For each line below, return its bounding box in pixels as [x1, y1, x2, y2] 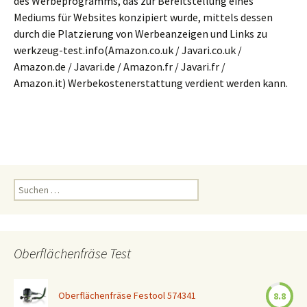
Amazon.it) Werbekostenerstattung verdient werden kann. [14, 76, 288, 90]
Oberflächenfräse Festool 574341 [58, 289, 196, 302]
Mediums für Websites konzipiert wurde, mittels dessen [14, 10, 273, 24]
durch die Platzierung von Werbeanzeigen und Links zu [14, 27, 267, 40]
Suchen [13, 179, 43, 191]
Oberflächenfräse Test [14, 245, 131, 262]
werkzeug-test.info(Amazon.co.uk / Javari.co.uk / [14, 43, 242, 57]
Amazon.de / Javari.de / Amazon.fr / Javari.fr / [14, 60, 225, 73]
